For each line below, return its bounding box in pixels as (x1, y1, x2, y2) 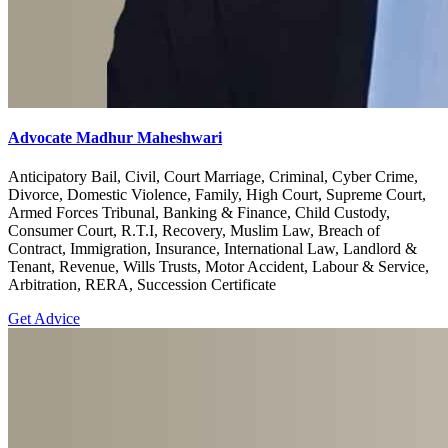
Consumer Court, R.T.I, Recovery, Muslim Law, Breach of (8, 222, 380, 240)
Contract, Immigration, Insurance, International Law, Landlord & (8, 240, 417, 258)
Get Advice (8, 310, 80, 328)
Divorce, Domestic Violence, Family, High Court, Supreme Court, (8, 186, 426, 204)
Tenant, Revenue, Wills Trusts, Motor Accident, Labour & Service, (8, 258, 429, 276)
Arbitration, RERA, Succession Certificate (8, 276, 276, 294)
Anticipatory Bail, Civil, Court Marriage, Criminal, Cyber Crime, (8, 168, 418, 186)
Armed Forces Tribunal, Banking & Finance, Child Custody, (8, 204, 390, 222)
